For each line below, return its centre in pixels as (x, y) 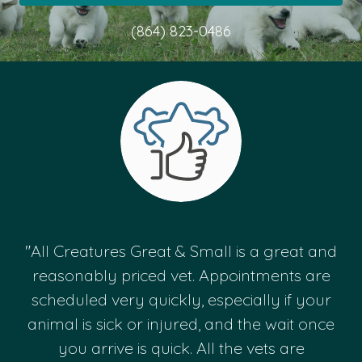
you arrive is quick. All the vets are (181, 348)
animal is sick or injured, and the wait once (181, 324)
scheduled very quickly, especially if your (181, 300)
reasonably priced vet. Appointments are (181, 276)
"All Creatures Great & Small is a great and (181, 251)
